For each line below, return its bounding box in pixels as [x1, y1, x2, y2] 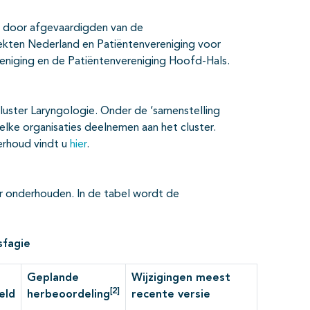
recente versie [131, 289, 210, 300]
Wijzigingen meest [131, 272, 230, 284]
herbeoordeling [27, 289, 110, 300]
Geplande [27, 272, 79, 284]
